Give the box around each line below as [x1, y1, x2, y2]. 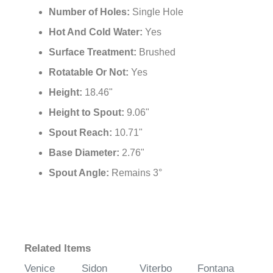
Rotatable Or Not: [49, 67, 131, 78]
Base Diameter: [49, 147, 122, 158]
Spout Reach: [49, 127, 115, 138]
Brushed [139, 47, 175, 58]
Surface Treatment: [49, 47, 139, 58]
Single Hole [132, 7, 183, 18]
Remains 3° [112, 168, 162, 179]
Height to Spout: [49, 107, 127, 118]
